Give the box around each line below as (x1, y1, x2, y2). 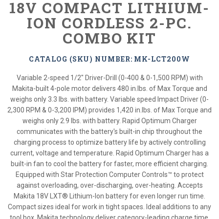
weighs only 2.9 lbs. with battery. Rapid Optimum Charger (22, 117, 197, 125)
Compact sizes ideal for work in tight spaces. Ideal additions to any (8, 203, 211, 211)
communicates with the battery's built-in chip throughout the (17, 128, 202, 135)
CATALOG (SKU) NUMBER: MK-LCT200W (29, 54, 190, 64)
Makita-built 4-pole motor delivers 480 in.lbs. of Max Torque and (12, 85, 207, 92)
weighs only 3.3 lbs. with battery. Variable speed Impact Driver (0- (10, 95, 209, 103)
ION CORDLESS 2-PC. (26, 13, 193, 32)
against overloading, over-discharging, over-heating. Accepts (16, 181, 203, 189)
